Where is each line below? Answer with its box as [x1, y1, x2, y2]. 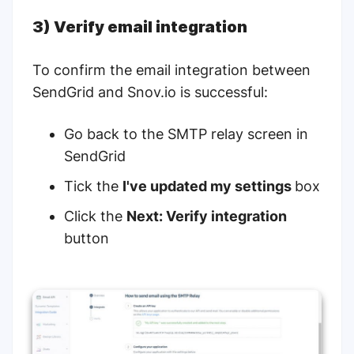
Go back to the [64, 126, 168, 143]
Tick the [64, 178, 122, 195]
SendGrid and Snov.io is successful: [32, 84, 268, 101]
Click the [64, 208, 126, 225]
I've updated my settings [122, 178, 295, 195]
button [64, 230, 109, 247]
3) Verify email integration [32, 17, 250, 37]
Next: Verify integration [126, 208, 287, 225]
